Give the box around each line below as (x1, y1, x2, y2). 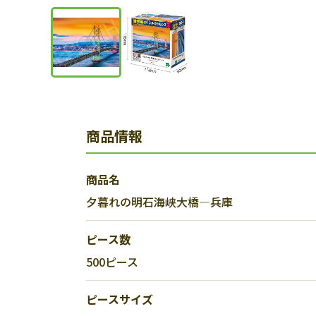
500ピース (86, 253, 138, 270)
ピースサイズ (86, 291, 153, 308)
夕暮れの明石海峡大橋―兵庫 (86, 193, 233, 210)
